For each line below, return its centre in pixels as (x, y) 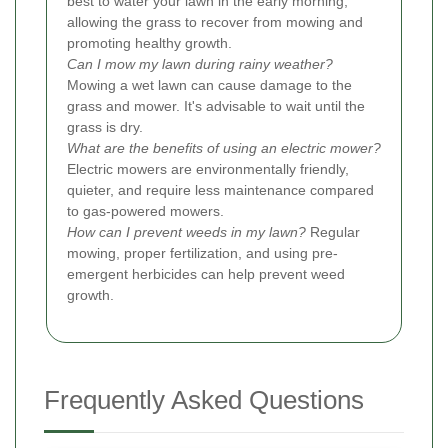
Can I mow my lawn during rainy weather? (200, 63)
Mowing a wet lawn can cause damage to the (209, 84)
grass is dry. (105, 126)
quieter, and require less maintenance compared (220, 189)
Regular (333, 231)
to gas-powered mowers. (145, 210)
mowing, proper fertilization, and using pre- (202, 252)
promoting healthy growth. (149, 42)
